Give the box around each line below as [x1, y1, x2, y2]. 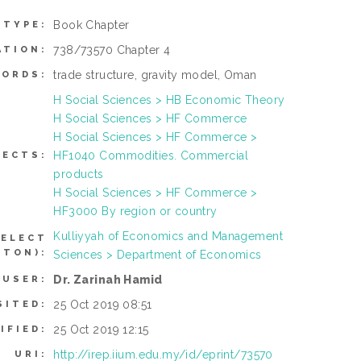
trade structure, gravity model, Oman [53, 68, 257, 82]
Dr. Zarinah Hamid [53, 273, 163, 287]
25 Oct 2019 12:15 [53, 323, 149, 337]
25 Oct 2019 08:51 [53, 298, 152, 312]
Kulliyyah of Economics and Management [53, 230, 283, 243]
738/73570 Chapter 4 [53, 44, 171, 57]
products [53, 168, 104, 181]
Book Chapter [53, 19, 130, 32]
